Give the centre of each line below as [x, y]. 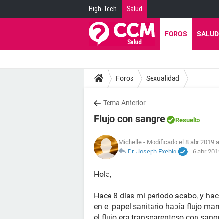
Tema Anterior [124, 103]
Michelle [130, 142]
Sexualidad [163, 78]
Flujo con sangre [130, 119]
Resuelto [188, 120]
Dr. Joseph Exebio [152, 151]
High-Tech [103, 9]
